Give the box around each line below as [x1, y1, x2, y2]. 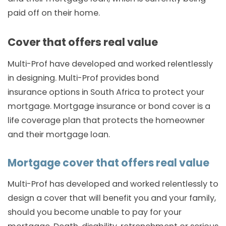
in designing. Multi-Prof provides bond [8, 72, 159, 84]
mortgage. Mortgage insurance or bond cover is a [8, 100, 210, 112]
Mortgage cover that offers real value [8, 155, 209, 170]
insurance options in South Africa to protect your [8, 86, 204, 98]
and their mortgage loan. [8, 128, 110, 140]
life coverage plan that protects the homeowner [8, 114, 205, 126]
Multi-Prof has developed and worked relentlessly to [8, 178, 218, 190]
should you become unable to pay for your [8, 206, 182, 218]
